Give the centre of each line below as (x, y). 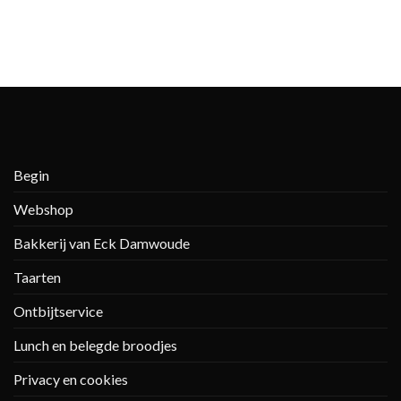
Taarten (37, 277)
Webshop (43, 209)
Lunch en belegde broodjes (95, 345)
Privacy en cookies (71, 379)
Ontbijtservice (58, 311)
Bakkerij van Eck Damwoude (102, 243)
